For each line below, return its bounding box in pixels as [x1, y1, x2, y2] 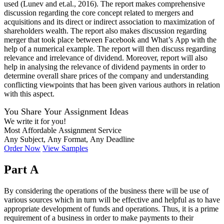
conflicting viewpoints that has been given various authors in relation [4, 80, 220, 89]
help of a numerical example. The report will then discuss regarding [4, 44, 216, 53]
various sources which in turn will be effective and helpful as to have [4, 195, 220, 204]
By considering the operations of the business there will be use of [4, 186, 208, 195]
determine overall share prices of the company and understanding [4, 71, 208, 80]
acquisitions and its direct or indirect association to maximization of [4, 17, 214, 26]
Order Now [4, 144, 40, 153]
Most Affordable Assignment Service [4, 126, 121, 135]
